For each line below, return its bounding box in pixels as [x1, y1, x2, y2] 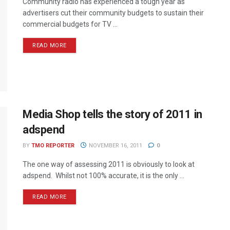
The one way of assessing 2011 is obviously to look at [23, 160, 195, 169]
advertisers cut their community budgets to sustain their [23, 9, 204, 17]
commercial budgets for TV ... [23, 20, 118, 28]
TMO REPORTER [31, 142, 74, 149]
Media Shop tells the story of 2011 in [23, 108, 202, 121]
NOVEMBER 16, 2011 [87, 142, 142, 149]
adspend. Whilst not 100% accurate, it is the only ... [23, 171, 184, 180]
